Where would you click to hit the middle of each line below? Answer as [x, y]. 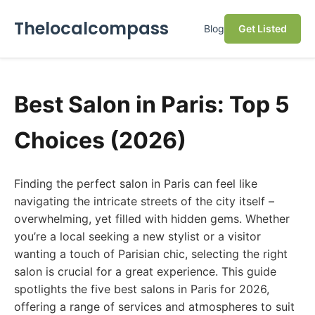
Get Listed [263, 28]
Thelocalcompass [91, 28]
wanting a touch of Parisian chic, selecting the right [151, 254]
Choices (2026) [100, 140]
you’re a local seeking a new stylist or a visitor [137, 236]
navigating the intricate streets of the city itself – [144, 201]
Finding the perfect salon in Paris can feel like [136, 184]
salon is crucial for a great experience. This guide [145, 271]
